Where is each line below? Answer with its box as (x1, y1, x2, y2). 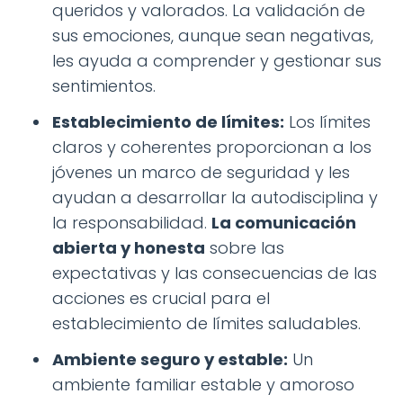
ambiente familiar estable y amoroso (52, 373, 354, 397)
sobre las (205, 237, 284, 260)
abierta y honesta (52, 237, 205, 260)
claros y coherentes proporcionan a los (52, 136, 372, 159)
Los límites (284, 111, 371, 134)
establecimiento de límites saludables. (52, 312, 361, 336)
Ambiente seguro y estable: (52, 348, 288, 372)
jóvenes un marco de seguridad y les (52, 161, 350, 184)
